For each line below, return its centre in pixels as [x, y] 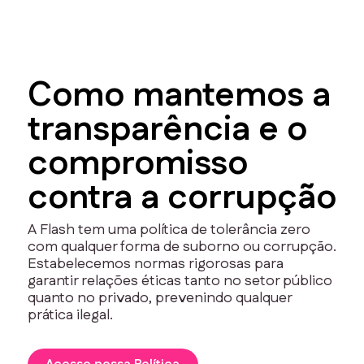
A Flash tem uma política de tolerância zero [169, 230]
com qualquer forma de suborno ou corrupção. [182, 247]
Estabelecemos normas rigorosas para [156, 264]
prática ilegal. [70, 315]
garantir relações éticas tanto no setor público [180, 281]
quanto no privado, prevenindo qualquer [160, 298]
